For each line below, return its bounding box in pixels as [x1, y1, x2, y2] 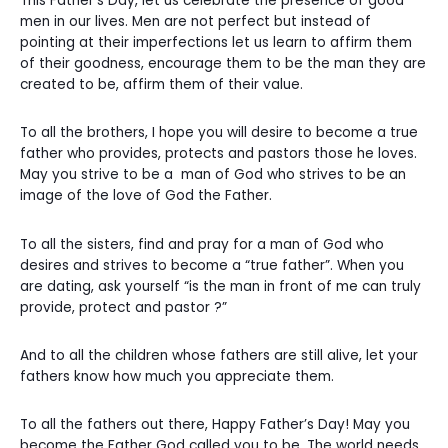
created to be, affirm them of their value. [20, 74, 307, 94]
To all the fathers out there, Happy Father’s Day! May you [20, 415, 410, 435]
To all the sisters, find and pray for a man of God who [20, 234, 384, 254]
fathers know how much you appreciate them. [20, 367, 338, 387]
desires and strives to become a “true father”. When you [20, 255, 404, 275]
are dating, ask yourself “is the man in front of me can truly [20, 276, 421, 296]
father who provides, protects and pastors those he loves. [20, 144, 417, 164]
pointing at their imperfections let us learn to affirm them [20, 32, 412, 52]
